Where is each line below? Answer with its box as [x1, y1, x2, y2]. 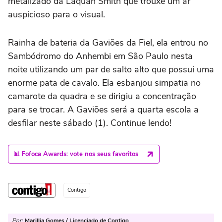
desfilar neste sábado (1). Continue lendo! [8, 116, 171, 129]
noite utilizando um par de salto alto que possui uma [8, 63, 214, 75]
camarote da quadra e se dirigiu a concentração [8, 90, 196, 102]
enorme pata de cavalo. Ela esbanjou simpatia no [8, 76, 201, 89]
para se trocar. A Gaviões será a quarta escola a [8, 103, 199, 115]
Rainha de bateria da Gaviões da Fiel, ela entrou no [8, 36, 208, 49]
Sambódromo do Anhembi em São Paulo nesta [8, 50, 193, 62]
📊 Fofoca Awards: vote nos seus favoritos [13, 149, 138, 159]
